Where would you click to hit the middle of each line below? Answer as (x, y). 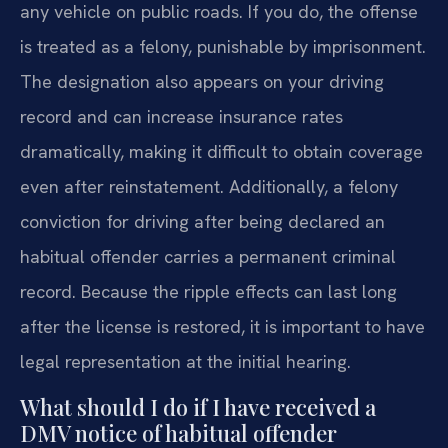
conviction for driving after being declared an (202, 222)
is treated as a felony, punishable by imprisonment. (223, 47)
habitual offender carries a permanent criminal (208, 257)
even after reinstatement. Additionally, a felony (209, 187)
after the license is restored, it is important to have (222, 327)
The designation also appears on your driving (202, 82)
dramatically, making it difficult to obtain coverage (221, 152)
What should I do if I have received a (198, 406)
